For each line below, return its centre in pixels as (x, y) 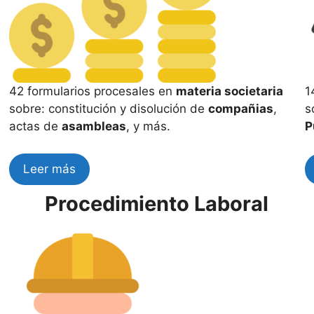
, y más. (149, 126)
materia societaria (230, 91)
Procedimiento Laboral (157, 203)
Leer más (50, 169)
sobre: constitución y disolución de (109, 109)
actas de (36, 126)
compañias (241, 109)
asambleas (94, 126)
